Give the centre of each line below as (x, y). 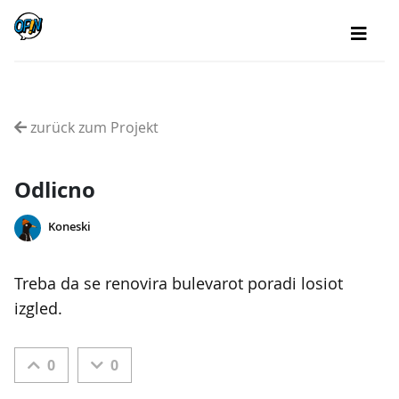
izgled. (38, 308)
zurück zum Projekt (93, 127)
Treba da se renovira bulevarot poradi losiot (179, 283)
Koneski (69, 227)
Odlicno (55, 190)
